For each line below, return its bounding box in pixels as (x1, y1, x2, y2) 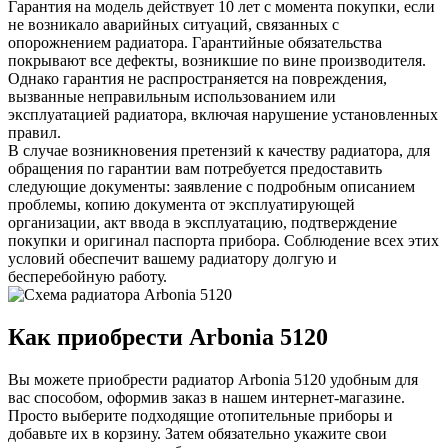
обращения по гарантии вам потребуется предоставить (8, 160, 382, 178)
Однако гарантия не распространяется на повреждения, (8, 70, 387, 88)
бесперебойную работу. (8, 268, 167, 286)
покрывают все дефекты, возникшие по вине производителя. (8, 52, 426, 70)
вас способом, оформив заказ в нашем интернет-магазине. (8, 389, 405, 407)
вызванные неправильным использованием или (8, 88, 336, 106)
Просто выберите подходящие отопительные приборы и (8, 407, 393, 425)
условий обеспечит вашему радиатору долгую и (8, 250, 337, 268)
